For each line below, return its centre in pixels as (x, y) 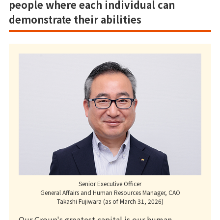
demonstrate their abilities (75, 19)
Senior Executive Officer (110, 183)
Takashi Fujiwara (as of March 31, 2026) (110, 201)
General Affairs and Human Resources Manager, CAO (110, 192)
